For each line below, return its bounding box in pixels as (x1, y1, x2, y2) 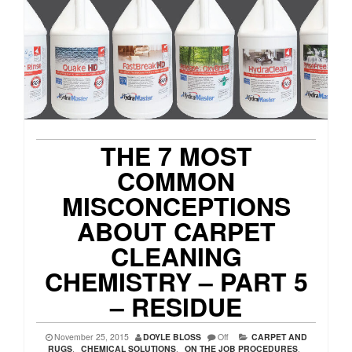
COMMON (117, 163, 235, 200)
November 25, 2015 (53, 331, 129, 343)
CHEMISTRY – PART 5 (44, 263, 308, 300)
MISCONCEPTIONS (61, 188, 291, 225)
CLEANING (110, 238, 242, 275)
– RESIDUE (110, 288, 242, 325)
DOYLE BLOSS (142, 331, 201, 343)
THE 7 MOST (100, 137, 252, 174)
